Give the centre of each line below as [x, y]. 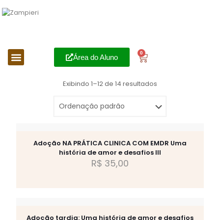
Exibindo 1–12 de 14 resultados [110, 84]
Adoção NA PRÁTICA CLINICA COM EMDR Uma [110, 143]
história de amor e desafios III [110, 152]
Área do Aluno [95, 57]
